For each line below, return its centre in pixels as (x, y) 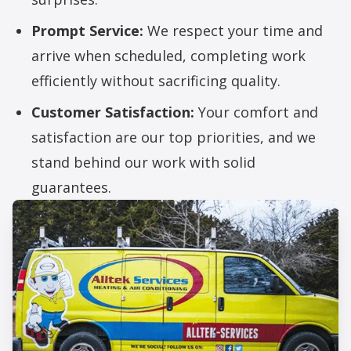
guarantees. (71, 188)
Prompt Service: (87, 31)
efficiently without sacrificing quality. (156, 81)
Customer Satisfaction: (113, 112)
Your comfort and (256, 112)
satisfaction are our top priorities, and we (174, 138)
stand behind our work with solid (143, 163)
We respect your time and (233, 31)
